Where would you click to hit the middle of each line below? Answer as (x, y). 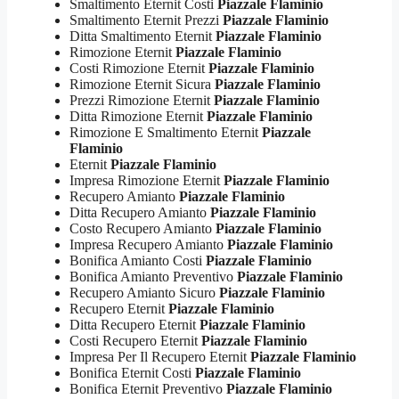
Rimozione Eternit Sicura (142, 84)
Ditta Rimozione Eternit (138, 116)
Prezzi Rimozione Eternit (142, 100)
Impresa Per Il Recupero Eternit (160, 356)
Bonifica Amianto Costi (138, 260)
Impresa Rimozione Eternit (147, 180)
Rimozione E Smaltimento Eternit (166, 132)
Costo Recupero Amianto (142, 228)
